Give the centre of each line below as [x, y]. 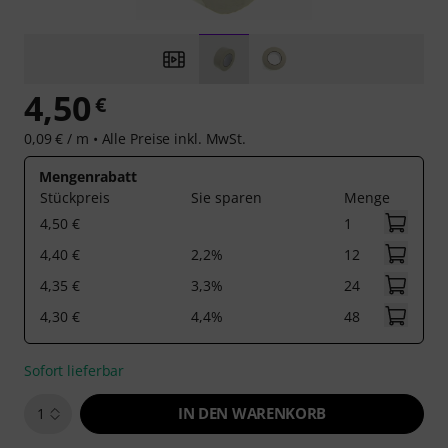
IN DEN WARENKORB [252, 413]
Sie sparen [226, 197]
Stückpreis [75, 197]
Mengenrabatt [88, 176]
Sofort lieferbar [74, 370]
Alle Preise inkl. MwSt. [172, 138]
